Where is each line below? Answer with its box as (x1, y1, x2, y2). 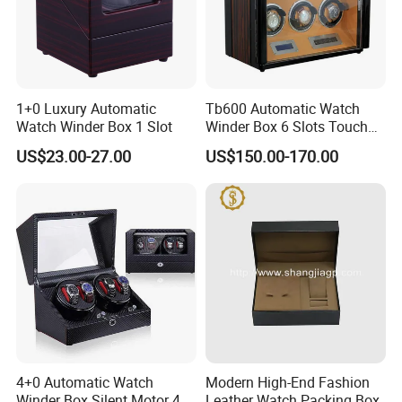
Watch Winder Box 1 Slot (16, 116, 173, 136)
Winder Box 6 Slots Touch (205, 116, 368, 136)
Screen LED (205, 134, 278, 154)
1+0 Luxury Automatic (16, 98, 157, 118)
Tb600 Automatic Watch (205, 98, 360, 118)
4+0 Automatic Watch (16, 371, 154, 392)
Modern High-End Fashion (205, 371, 370, 392)
